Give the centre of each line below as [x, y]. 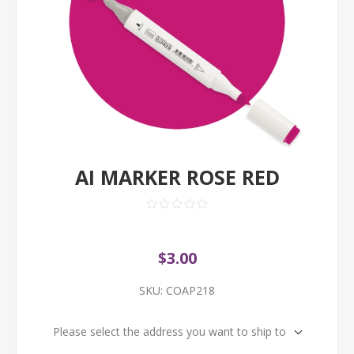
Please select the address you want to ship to [169, 331]
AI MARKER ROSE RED [177, 177]
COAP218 [190, 290]
